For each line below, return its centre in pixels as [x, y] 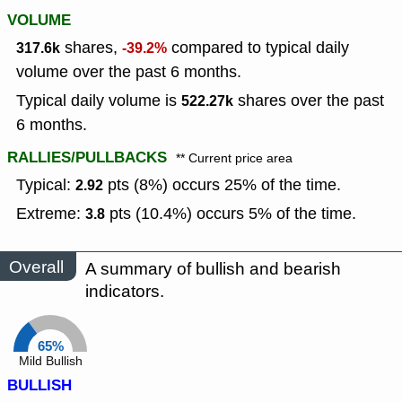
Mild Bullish [50, 362]
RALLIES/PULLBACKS [87, 158]
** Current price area [234, 159]
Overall [36, 267]
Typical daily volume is [99, 101]
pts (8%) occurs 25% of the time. [222, 185]
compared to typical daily [258, 48]
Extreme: [51, 214]
